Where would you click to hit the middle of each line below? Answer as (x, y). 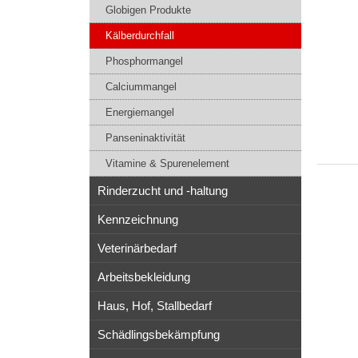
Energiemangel (140, 112)
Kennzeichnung (138, 219)
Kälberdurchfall (140, 36)
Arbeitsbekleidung (144, 277)
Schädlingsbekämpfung (159, 334)
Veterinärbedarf (137, 248)
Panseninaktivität (145, 138)
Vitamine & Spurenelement (167, 163)
